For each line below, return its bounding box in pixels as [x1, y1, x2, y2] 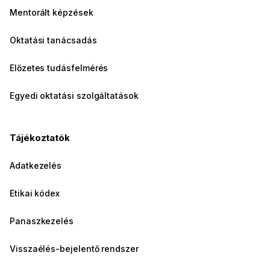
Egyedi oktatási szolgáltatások [10, 90, 139, 101]
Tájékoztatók [10, 132, 71, 144]
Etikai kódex [10, 188, 60, 199]
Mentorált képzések [10, 7, 93, 18]
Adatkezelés [10, 160, 62, 171]
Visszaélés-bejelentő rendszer [10, 243, 139, 254]
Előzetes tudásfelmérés [10, 63, 108, 74]
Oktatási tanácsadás [10, 35, 97, 46]
